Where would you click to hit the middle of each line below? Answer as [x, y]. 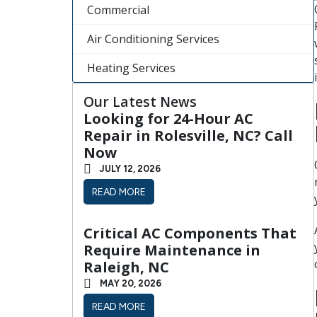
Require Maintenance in [172, 250]
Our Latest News [140, 102]
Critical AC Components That [190, 234]
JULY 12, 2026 [130, 169]
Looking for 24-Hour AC [168, 119]
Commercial [118, 10]
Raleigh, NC [126, 267]
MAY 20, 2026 [131, 284]
